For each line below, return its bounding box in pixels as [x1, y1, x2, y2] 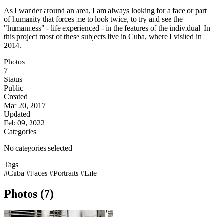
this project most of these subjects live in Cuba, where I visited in [4, 32, 201, 41]
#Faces [26, 169, 49, 178]
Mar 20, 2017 [4, 101, 46, 110]
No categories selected [4, 144, 72, 153]
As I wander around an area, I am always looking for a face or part [4, 6, 207, 15]
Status [4, 75, 22, 84]
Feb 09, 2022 [4, 119, 45, 127]
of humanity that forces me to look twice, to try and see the [4, 15, 183, 24]
